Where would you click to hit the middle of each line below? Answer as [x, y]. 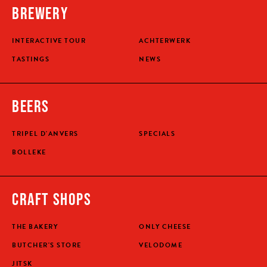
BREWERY [40, 13]
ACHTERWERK [165, 41]
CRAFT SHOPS [52, 198]
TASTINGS [31, 59]
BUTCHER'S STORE [47, 245]
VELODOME [161, 245]
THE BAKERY [35, 227]
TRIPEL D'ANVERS [45, 134]
